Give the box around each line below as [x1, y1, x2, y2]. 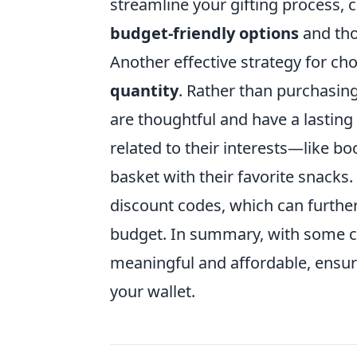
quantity [110, 80, 178, 101]
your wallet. [110, 280, 195, 302]
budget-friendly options [110, 22, 299, 44]
